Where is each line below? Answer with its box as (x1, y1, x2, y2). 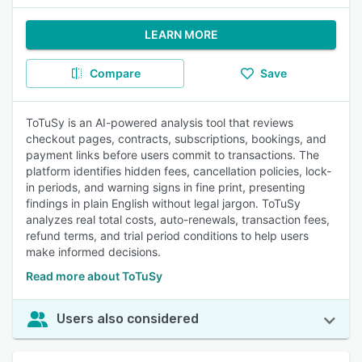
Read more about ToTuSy (26, 269, 162, 283)
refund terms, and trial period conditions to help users (26, 229, 309, 242)
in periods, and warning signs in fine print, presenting (26, 180, 305, 194)
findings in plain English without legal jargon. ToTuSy (26, 196, 301, 210)
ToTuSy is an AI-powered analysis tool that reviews (26, 116, 293, 129)
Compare (89, 66, 141, 80)
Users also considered (57, 311, 199, 326)
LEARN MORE (144, 27, 218, 41)
